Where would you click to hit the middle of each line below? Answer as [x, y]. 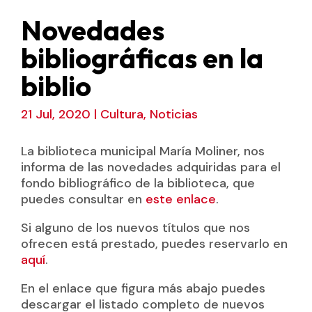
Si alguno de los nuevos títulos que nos [135, 227]
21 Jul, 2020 [55, 114]
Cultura [122, 114]
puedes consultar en [83, 199]
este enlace [180, 199]
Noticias [173, 114]
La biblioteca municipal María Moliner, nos [142, 151]
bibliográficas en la [142, 57]
